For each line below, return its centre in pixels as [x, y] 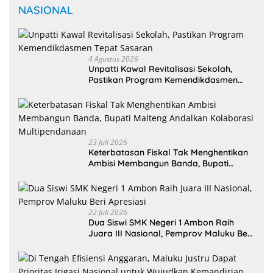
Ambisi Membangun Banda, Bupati [158, 164]
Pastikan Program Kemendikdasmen [163, 80]
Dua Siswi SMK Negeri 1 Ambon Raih [161, 223]
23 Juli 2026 [108, 143]
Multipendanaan [122, 186]
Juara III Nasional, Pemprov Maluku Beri [171, 234]
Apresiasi [107, 245]
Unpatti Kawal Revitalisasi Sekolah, [160, 69]
